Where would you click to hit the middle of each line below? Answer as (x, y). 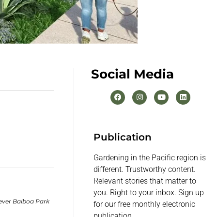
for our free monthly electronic (145, 204)
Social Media (133, 74)
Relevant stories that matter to (145, 181)
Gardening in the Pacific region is (150, 158)
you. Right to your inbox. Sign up (149, 193)
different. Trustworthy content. (145, 170)
